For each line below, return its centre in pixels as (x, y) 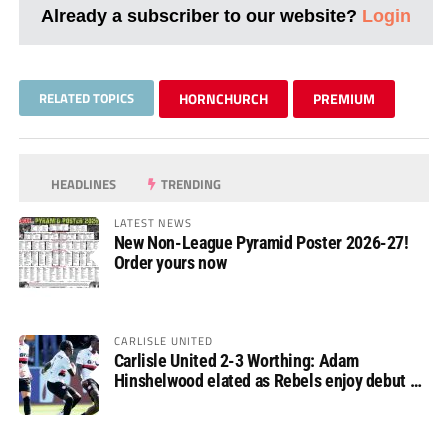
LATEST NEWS (152, 222)
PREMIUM (343, 98)
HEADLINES (82, 183)
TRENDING (190, 183)
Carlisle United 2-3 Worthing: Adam (236, 360)
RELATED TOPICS (86, 97)
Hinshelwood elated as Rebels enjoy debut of (268, 380)
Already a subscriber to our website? (201, 15)
